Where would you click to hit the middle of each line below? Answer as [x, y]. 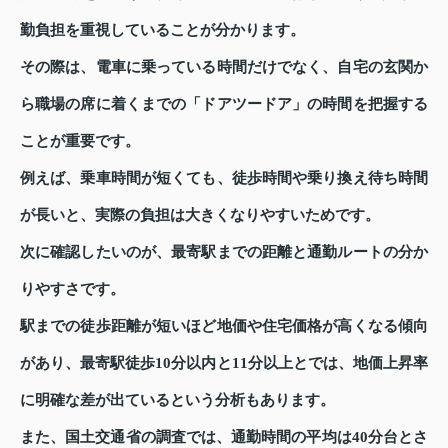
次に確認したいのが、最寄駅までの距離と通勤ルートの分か [224, 252]
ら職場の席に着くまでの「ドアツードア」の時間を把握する [224, 104]
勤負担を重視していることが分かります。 [162, 30]
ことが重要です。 [80, 141]
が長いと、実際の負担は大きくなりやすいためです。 [200, 215]
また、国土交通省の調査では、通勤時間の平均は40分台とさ [224, 437]
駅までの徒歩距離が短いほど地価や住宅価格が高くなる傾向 [224, 326]
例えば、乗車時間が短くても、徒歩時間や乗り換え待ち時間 [224, 178]
